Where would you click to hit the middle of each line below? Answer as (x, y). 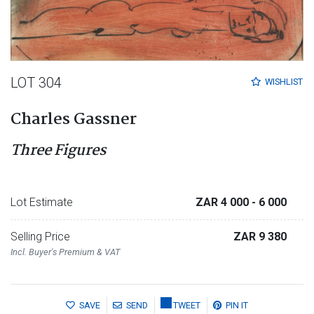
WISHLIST (284, 81)
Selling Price (40, 237)
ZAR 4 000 (224, 203)
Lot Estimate (42, 203)
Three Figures (58, 151)
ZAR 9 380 (260, 237)
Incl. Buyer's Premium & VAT (65, 252)
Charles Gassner (74, 120)
